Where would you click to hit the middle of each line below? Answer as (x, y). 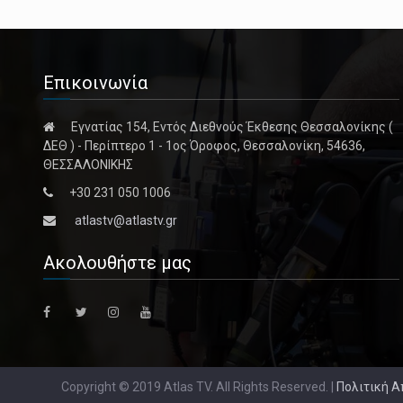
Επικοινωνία (95, 83)
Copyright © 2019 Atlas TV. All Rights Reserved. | (199, 387)
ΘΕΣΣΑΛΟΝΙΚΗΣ (88, 165)
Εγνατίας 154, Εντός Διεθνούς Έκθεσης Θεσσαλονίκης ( (232, 127)
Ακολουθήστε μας (117, 263)
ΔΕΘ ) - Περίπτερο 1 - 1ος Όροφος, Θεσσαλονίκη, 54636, (204, 146)
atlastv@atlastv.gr (126, 221)
